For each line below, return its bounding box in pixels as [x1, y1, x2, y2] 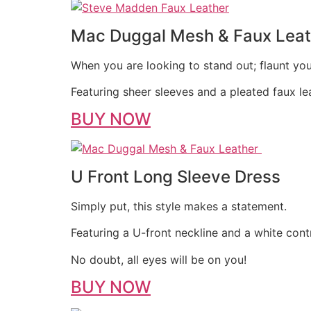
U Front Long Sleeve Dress [71, 166, 280, 187]
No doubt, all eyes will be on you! [71, 252, 246, 267]
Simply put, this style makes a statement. [71, 199, 287, 213]
